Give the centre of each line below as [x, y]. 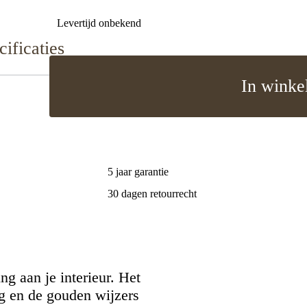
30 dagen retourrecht [152, 193]
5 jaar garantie [138, 171]
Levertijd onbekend [99, 23]
